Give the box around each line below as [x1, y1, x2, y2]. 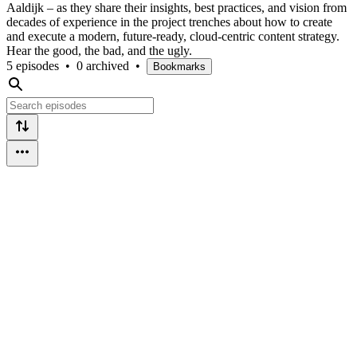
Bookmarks [153, 60, 206, 73]
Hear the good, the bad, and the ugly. [6, 43, 192, 57]
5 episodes [6, 58, 59, 73]
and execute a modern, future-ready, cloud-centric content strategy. [6, 29, 339, 43]
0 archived [76, 58, 129, 73]
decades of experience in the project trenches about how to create [6, 14, 332, 29]
